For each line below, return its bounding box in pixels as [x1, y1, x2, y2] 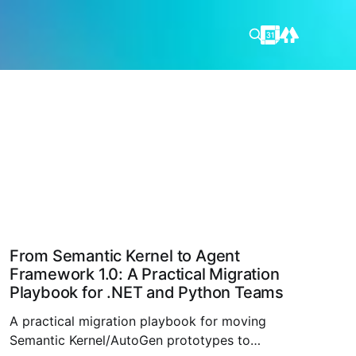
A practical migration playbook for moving [9, 313, 266, 329]
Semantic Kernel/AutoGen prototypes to [9, 332, 250, 348]
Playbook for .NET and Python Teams [9, 283, 284, 302]
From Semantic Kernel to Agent [9, 246, 241, 265]
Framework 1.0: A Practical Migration [9, 265, 280, 284]
